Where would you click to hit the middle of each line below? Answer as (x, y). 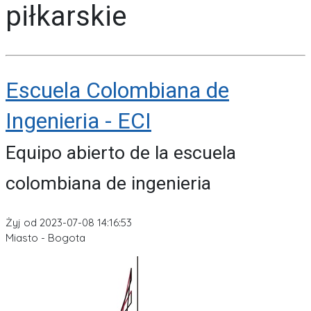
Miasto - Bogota (45, 238)
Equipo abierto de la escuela (121, 152)
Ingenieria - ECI (78, 120)
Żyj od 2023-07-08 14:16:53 (69, 223)
